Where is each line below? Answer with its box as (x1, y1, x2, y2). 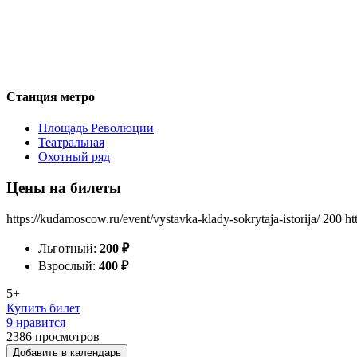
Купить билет (6, 300, 80, 315)
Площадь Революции (38, 121, 154, 135)
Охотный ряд (38, 150, 110, 164)
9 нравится (6, 315, 65, 329)
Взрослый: (38, 258, 99, 273)
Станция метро (6, 89, 95, 104)
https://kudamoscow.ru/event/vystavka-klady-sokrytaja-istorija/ (6, 211, 320, 226)
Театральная (38, 135, 104, 150)
